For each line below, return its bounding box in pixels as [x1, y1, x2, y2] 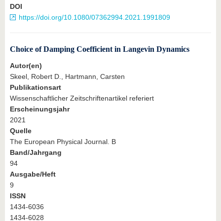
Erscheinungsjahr [10, 105, 70, 113]
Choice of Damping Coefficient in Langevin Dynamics [10, 45, 189, 54]
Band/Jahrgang [10, 148, 62, 157]
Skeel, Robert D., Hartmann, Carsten [10, 73, 125, 81]
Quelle [10, 127, 32, 135]
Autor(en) [10, 62, 42, 70]
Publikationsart [10, 83, 61, 92]
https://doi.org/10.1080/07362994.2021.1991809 [19, 13, 170, 22]
